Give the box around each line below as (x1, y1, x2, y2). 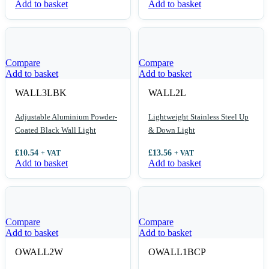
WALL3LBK (15, 87, 67, 98)
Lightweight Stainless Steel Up (148, 112, 249, 122)
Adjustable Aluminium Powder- (15, 112, 117, 122)
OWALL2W (15, 247, 63, 257)
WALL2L (148, 87, 186, 98)
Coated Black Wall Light (15, 125, 96, 135)
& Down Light (148, 125, 195, 135)
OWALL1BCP (148, 247, 206, 257)
